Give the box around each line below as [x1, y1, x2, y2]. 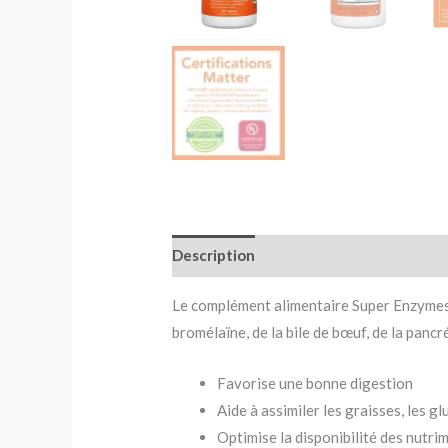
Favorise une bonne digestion [217, 373, 414, 392]
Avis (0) [273, 246, 325, 264]
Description [172, 246, 256, 264]
